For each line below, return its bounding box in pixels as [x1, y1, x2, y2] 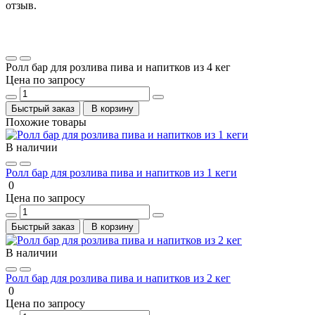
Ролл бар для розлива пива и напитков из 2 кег [6, 271, 231, 284]
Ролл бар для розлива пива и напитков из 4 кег [6, 60, 231, 73]
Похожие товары [6, 115, 86, 128]
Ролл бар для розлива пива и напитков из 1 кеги [6, 166, 237, 179]
